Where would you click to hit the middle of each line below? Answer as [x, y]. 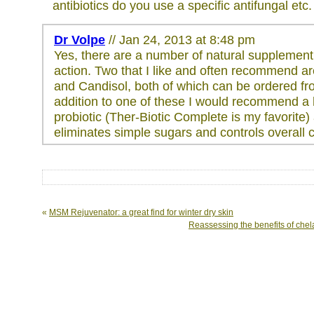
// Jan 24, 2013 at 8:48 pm [182, 40]
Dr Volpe [80, 40]
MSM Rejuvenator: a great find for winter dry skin [141, 212]
